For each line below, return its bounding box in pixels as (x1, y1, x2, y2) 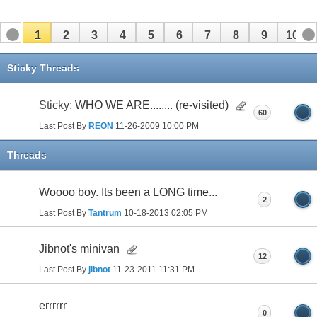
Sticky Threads (7, 61, 79, 73)
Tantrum (88, 207, 122, 217)
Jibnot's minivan (39, 241, 120, 254)
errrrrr (39, 298, 67, 311)
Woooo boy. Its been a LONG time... (39, 185, 217, 197)
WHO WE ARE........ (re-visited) (75, 98, 229, 110)
